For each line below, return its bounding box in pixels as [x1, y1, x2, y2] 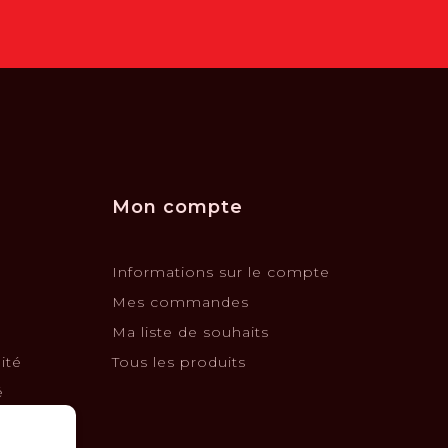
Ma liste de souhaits [112, 322, 269, 341]
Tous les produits [112, 352, 246, 371]
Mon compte [112, 195, 243, 218]
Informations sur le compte [112, 262, 330, 281]
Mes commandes [112, 292, 249, 311]
